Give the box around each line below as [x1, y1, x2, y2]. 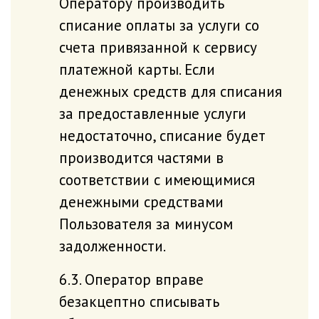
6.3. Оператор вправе [58, 269, 204, 289]
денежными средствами [58, 192, 224, 211]
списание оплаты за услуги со [58, 15, 259, 35]
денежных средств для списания [58, 81, 282, 101]
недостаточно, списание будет [58, 125, 266, 145]
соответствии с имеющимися [58, 169, 255, 189]
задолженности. [58, 236, 166, 256]
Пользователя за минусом [58, 214, 233, 234]
